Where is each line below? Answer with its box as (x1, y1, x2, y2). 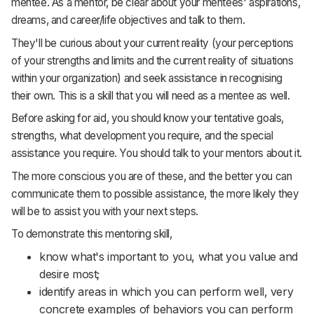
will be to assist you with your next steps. (11, 204, 198, 218)
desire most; (39, 267, 100, 282)
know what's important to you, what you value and (39, 250, 299, 264)
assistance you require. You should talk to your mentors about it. (11, 146, 303, 161)
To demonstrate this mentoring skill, (11, 227, 172, 241)
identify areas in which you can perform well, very (39, 285, 294, 299)
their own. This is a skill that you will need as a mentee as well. (11, 88, 290, 102)
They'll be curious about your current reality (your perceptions (11, 36, 294, 50)
